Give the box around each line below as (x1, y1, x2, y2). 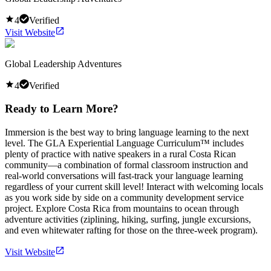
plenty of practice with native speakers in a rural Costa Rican (5, 149, 236, 160)
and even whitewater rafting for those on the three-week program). (5, 225, 258, 236)
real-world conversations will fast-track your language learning (5, 171, 243, 181)
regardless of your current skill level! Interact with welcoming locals (5, 181, 263, 192)
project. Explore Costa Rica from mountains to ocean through (5, 203, 239, 214)
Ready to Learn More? (5, 102, 119, 116)
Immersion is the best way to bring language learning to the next (5, 127, 249, 138)
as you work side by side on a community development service (5, 192, 244, 203)
